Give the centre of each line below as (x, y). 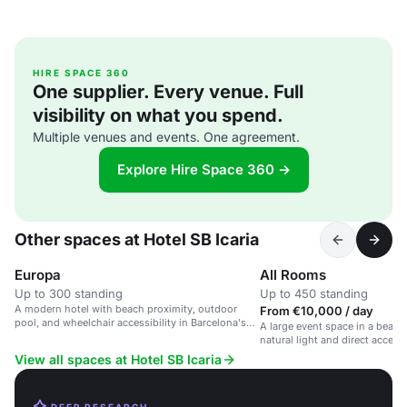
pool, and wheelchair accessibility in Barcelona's (130, 323)
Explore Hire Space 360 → (203, 169)
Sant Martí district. (59, 336)
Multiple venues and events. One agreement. (166, 137)
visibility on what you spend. (158, 115)
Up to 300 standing (69, 293)
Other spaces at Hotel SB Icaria (137, 239)
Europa (38, 275)
